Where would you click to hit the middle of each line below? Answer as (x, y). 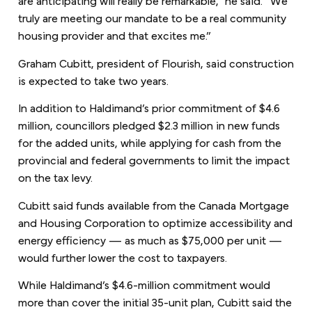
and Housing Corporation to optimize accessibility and (155, 221)
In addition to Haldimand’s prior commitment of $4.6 (149, 107)
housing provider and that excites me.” (114, 35)
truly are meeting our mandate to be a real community (152, 17)
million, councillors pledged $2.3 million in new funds (149, 125)
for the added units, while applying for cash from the (149, 142)
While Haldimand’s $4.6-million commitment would (144, 283)
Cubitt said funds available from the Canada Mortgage (153, 204)
